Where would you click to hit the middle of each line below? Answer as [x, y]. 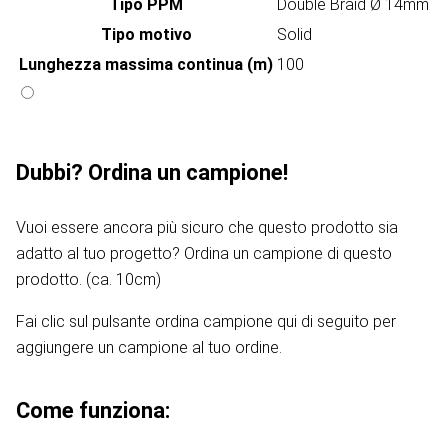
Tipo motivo [146, 35]
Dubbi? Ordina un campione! [152, 173]
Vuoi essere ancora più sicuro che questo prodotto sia [207, 228]
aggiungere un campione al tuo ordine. [149, 348]
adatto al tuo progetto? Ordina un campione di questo [204, 254]
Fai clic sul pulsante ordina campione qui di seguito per [206, 322]
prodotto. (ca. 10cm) [88, 280]
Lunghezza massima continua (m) [146, 65]
